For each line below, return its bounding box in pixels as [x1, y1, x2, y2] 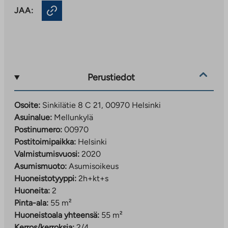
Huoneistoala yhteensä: [14, 210, 99, 220]
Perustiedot [87, 72, 135, 83]
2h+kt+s [78, 173, 108, 183]
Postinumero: [14, 124, 62, 134]
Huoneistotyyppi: [14, 173, 76, 183]
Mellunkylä [54, 112, 93, 122]
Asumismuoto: [14, 161, 67, 171]
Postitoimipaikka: [14, 136, 76, 147]
